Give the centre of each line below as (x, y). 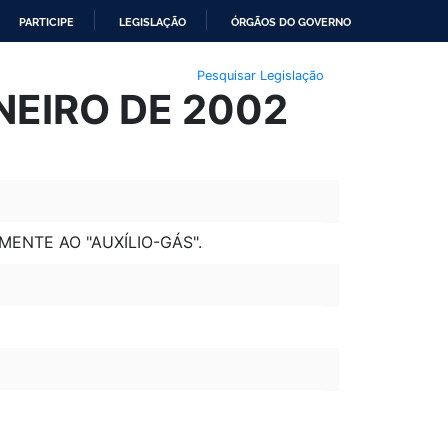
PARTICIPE (46, 22)
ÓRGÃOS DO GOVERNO (291, 22)
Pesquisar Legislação (260, 75)
